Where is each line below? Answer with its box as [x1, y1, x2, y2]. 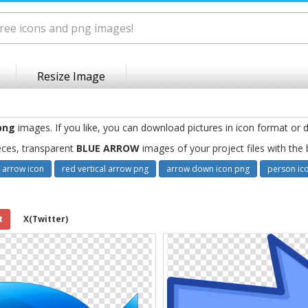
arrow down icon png [166, 163, 250, 175]
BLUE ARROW [76, 142, 140, 155]
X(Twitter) [23, 213, 68, 225]
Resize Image [37, 69, 105, 84]
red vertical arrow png [62, 163, 148, 175]
